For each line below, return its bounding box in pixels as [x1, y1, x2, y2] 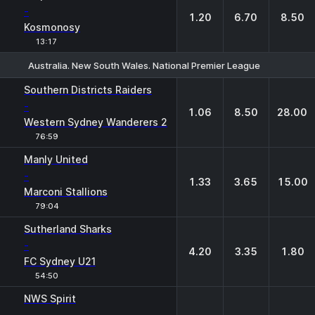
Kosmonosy [24, 21, 80, 33]
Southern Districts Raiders [24, 84, 152, 96]
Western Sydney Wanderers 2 [24, 116, 167, 128]
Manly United [24, 153, 88, 165]
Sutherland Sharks [24, 223, 112, 235]
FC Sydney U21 [24, 255, 96, 267]
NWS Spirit [24, 292, 76, 304]
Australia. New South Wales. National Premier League [28, 59, 260, 71]
